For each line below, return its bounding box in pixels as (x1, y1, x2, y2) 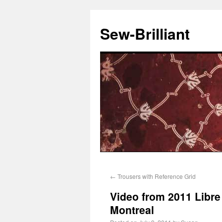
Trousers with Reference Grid (116, 172, 196, 180)
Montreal (110, 202, 154, 217)
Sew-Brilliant (100, 23, 190, 44)
